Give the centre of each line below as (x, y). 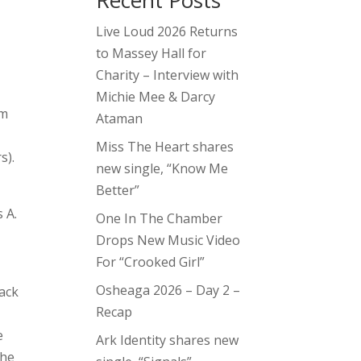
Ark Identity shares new (168, 340)
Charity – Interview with (168, 75)
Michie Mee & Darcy (156, 97)
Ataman (120, 119)
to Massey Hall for (151, 54)
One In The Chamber (160, 219)
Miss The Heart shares (165, 147)
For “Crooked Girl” (151, 262)
